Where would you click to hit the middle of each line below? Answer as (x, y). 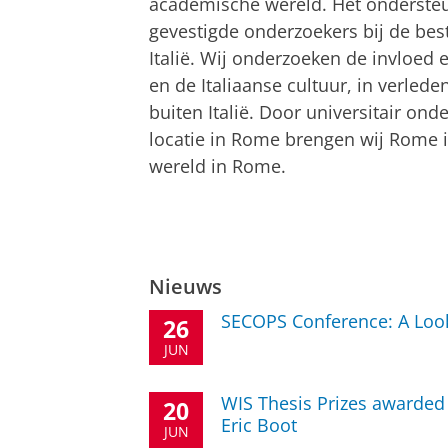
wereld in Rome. (217, 165)
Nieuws (185, 285)
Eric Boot (259, 425)
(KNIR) (216, 42)
